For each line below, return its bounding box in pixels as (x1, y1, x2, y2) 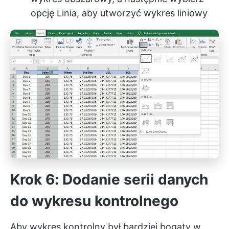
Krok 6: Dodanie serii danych (10, 171, 208, 189)
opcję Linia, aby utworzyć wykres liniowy (31, 7, 208, 18)
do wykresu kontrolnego (10, 192, 178, 210)
